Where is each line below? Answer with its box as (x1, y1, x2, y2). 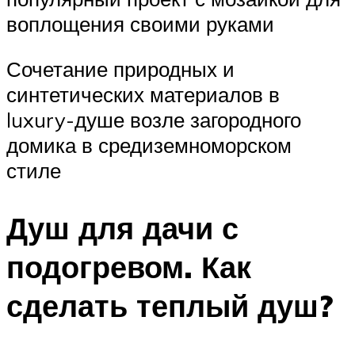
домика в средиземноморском (6, 132, 292, 158)
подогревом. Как (6, 247, 251, 287)
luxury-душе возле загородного (6, 107, 301, 133)
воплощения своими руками (6, 10, 274, 36)
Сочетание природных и (6, 56, 235, 82)
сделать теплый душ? (6, 286, 333, 326)
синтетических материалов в (6, 82, 280, 108)
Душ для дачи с (6, 208, 239, 248)
